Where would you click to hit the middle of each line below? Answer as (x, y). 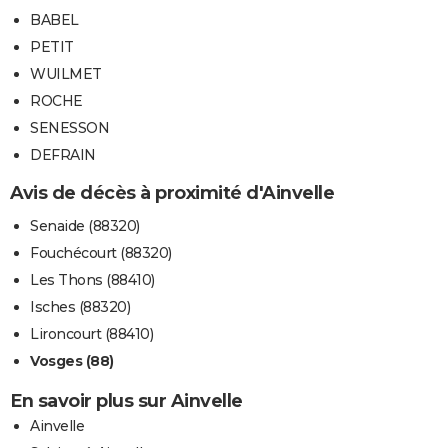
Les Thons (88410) (92, 279)
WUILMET (66, 74)
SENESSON (69, 128)
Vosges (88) (72, 360)
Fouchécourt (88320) (101, 252)
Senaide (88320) (85, 225)
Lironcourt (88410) (91, 333)
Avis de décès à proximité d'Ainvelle (172, 193)
